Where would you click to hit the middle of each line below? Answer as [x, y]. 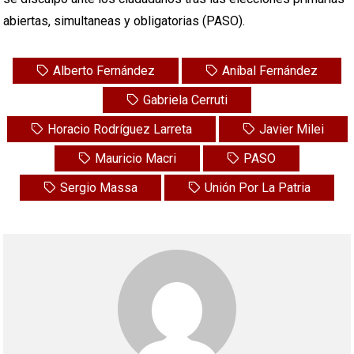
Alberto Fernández [104, 71]
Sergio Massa [99, 188]
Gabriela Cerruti [185, 100]
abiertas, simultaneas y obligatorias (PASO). [124, 21]
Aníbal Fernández [270, 71]
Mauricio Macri [136, 158]
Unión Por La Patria [258, 188]
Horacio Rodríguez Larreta [119, 129]
